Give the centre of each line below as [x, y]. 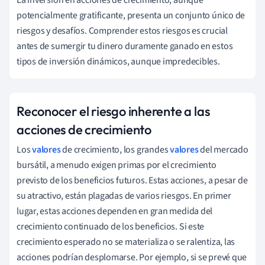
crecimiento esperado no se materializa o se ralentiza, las [126, 242]
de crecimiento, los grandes [115, 149]
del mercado [223, 149]
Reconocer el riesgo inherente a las [113, 111]
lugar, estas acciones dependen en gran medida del [115, 211]
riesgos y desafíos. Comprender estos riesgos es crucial [122, 30]
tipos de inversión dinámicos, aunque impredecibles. [118, 61]
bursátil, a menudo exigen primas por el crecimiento [117, 165]
